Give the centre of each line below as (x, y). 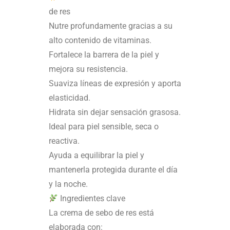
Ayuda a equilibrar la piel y (97, 156)
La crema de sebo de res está (101, 213)
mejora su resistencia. (88, 69)
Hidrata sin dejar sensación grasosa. (115, 112)
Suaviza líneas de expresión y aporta (115, 84)
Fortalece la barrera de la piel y (104, 55)
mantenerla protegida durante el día (113, 170)
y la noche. (68, 184)
